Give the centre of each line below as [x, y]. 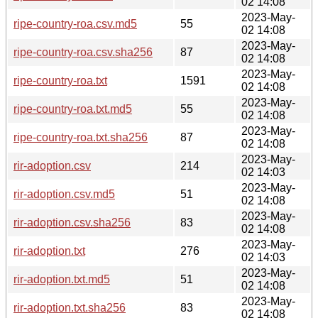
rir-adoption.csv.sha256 [72, 222]
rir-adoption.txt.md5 [62, 279]
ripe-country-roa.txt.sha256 [81, 137]
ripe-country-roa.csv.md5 [75, 23]
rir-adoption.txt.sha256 [70, 307]
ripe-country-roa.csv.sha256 [83, 52]
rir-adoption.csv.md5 [64, 194]
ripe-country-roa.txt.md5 [73, 109]
